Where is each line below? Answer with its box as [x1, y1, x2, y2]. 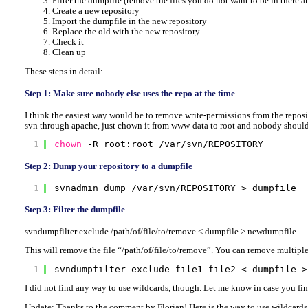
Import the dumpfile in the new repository [52, 16, 207, 26]
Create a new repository [52, 5, 140, 16]
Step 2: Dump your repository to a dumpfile [24, 161, 192, 171]
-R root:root [87, 139, 159, 150]
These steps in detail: [24, 66, 103, 76]
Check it [52, 36, 84, 47]
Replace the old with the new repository [52, 26, 200, 36]
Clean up [52, 47, 86, 57]
